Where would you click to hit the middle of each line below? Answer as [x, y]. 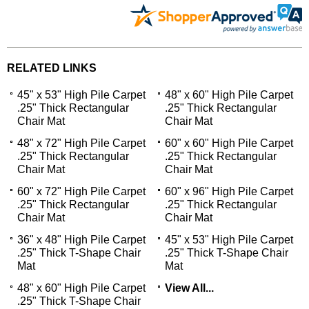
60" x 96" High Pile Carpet [229, 191]
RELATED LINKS [52, 68]
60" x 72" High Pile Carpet [81, 191]
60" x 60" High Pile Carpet [229, 143]
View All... [189, 288]
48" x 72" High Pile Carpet [81, 143]
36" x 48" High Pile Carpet [81, 239]
